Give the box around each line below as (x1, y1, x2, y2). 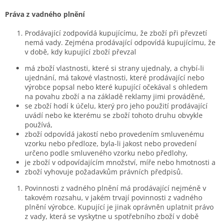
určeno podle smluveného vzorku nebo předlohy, (25, 148, 188, 158)
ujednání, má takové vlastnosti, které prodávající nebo (25, 72, 204, 82)
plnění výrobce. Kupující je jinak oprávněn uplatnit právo (25, 202, 214, 212)
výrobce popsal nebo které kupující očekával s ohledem (25, 82, 208, 92)
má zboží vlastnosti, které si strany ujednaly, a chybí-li (25, 63, 204, 73)
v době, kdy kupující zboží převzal (25, 47, 136, 56)
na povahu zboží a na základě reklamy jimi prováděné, (25, 91, 205, 101)
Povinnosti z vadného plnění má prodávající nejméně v (25, 183, 206, 193)
